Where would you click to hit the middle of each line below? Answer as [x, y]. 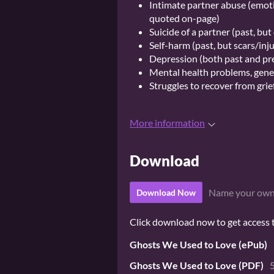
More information [167, 123]
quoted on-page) [184, 18]
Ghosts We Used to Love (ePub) [198, 245]
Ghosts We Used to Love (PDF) [197, 265]
